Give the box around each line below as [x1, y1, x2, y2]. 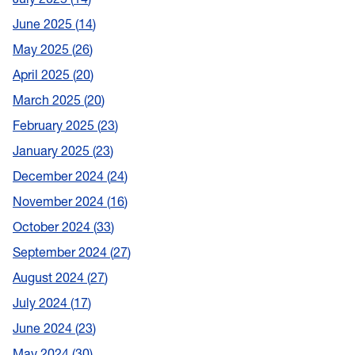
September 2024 [13, 244, 110, 261]
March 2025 [13, 92, 84, 109]
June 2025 [13, 16, 75, 32]
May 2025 [13, 41, 72, 58]
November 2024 [13, 193, 107, 210]
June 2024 [13, 320, 75, 337]
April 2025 [13, 67, 73, 83]
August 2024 [13, 269, 87, 286]
